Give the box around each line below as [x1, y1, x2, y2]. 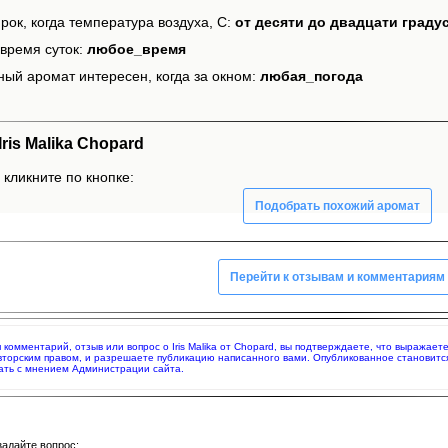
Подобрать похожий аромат [255, 198, 420, 213]
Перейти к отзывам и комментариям [230, 269, 445, 284]
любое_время [87, 41, 186, 58]
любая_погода [260, 68, 363, 85]
